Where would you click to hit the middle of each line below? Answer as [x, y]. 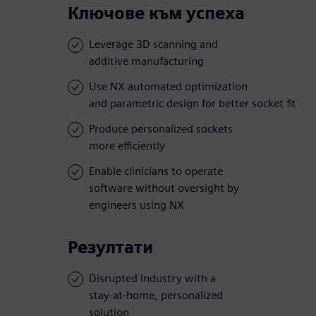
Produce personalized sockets [161, 129]
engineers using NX [136, 205]
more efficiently [127, 146]
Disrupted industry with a [152, 279]
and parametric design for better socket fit [193, 104]
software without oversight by [164, 188]
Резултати [110, 248]
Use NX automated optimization [168, 87]
